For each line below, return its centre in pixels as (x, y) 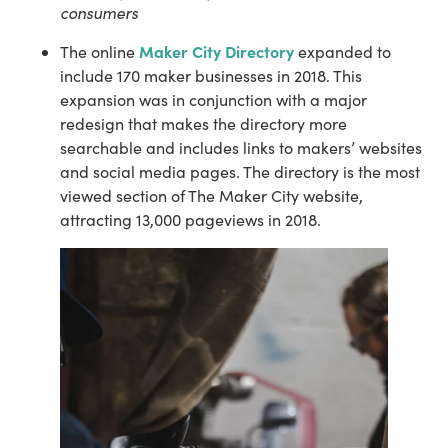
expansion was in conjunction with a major (213, 100)
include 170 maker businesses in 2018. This (211, 76)
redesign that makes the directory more (203, 124)
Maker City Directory (216, 51)
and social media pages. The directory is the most (240, 172)
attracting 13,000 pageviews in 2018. (190, 220)
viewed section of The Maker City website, (211, 196)
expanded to (342, 52)
